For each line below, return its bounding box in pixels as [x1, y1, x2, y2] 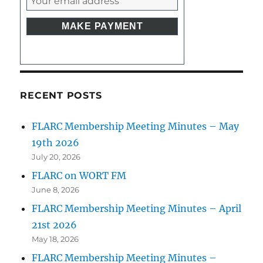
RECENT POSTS [20, 90, 102, 102]
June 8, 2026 [32, 185, 80, 195]
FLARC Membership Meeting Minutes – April [32, 203, 242, 215]
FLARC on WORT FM [32, 170, 127, 182]
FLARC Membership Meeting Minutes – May [32, 120, 240, 133]
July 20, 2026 [32, 152, 81, 162]
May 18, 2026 [32, 234, 79, 244]
